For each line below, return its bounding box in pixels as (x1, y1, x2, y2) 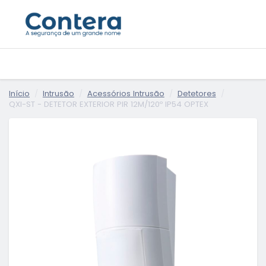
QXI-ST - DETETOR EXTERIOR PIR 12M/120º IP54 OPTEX (9, 98, 208, 110)
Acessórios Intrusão (87, 87, 164, 99)
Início (9, 87, 30, 99)
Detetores (177, 87, 216, 99)
